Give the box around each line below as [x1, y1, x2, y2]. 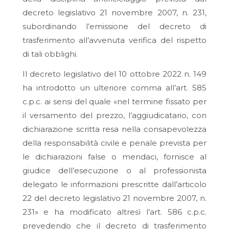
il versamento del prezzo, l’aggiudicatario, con [22, 110, 207, 121]
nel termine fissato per [117, 97, 207, 107]
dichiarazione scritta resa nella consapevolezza [22, 124, 207, 134]
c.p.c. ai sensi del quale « [22, 97, 118, 107]
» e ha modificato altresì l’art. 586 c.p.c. [34, 207, 207, 217]
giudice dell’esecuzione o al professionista [22, 166, 207, 176]
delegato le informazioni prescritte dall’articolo [22, 179, 207, 190]
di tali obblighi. [22, 49, 78, 59]
